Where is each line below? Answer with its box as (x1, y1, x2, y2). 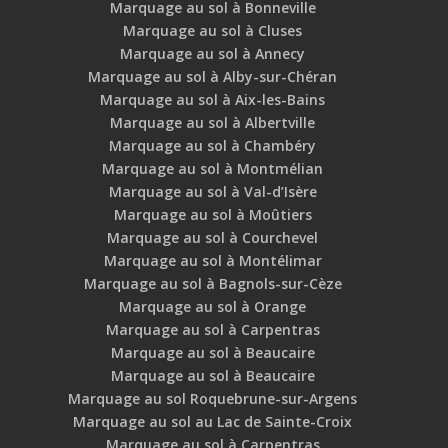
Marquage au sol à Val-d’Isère (108, 182, 317, 202)
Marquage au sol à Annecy (120, 44, 306, 64)
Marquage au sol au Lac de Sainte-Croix (73, 412, 353, 432)
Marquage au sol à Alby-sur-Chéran (88, 67, 338, 87)
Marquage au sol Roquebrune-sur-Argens (68, 389, 358, 409)
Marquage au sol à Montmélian (102, 159, 324, 179)
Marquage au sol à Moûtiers (113, 205, 312, 225)
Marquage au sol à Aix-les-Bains (100, 90, 326, 110)
